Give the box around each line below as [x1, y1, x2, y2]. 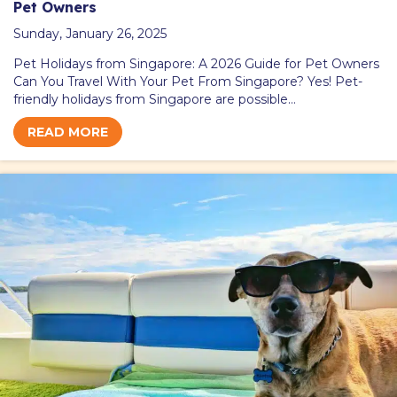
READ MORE [27, 123, 108, 140]
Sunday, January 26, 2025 [13, 25, 167, 42]
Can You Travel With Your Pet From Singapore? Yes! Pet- [13, 73, 362, 90]
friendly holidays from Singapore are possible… [13, 90, 296, 107]
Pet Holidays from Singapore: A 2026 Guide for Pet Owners [13, 55, 379, 72]
